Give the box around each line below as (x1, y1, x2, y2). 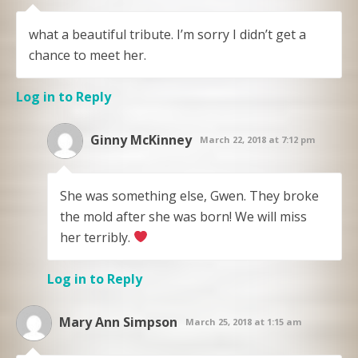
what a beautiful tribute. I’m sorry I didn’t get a (29, 25, 306, 43)
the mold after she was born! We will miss (60, 207, 307, 225)
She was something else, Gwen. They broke (60, 186, 319, 205)
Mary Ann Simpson (59, 312, 177, 331)
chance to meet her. (29, 46, 146, 64)
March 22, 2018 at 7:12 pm (200, 133, 315, 145)
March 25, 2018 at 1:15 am (185, 315, 301, 328)
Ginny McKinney (90, 130, 192, 149)
